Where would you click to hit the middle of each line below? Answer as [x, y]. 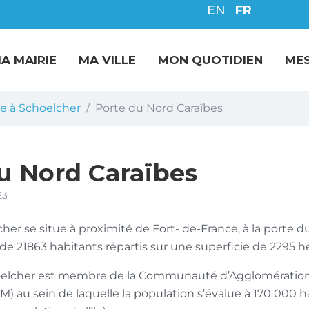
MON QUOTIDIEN [210, 60]
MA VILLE [107, 60]
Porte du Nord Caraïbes [159, 108]
